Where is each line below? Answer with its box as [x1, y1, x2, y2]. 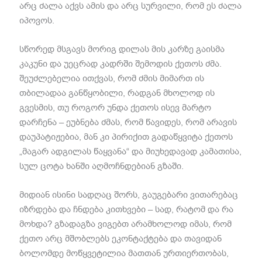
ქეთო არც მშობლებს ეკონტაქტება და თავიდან [19, 232, 222, 244]
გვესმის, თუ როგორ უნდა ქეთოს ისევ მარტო [19, 101, 212, 113]
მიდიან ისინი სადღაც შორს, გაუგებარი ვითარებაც [19, 188, 239, 201]
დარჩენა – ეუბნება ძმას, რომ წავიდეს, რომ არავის [19, 116, 237, 128]
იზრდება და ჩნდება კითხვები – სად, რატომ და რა [19, 203, 234, 215]
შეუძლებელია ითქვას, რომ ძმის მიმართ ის [19, 72, 205, 84]
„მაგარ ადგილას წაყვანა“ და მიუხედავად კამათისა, [19, 145, 242, 157]
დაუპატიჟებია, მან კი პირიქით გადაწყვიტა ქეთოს [19, 130, 236, 143]
